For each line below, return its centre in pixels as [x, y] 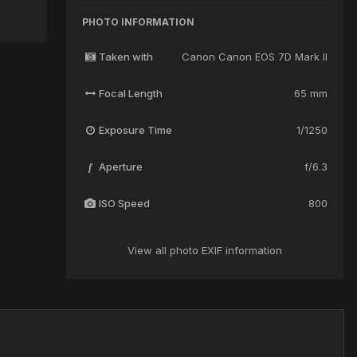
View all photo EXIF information [205, 250]
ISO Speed [124, 203]
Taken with [126, 56]
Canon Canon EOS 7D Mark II [255, 56]
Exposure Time [135, 129]
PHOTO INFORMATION [138, 22]
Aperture [120, 166]
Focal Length [130, 93]
